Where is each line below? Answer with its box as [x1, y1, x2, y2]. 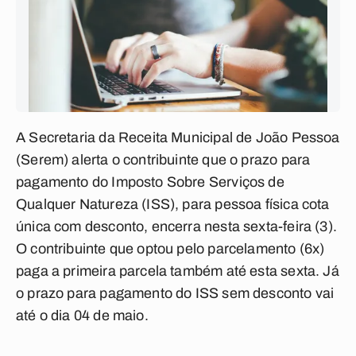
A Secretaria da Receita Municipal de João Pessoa [16, 130, 340, 145]
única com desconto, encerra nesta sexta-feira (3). [16, 219, 337, 234]
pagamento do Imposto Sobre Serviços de [16, 174, 284, 190]
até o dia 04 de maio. [16, 308, 149, 323]
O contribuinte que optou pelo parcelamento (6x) [16, 241, 325, 257]
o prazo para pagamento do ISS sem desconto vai [16, 285, 335, 301]
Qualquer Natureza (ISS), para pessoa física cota [16, 196, 330, 212]
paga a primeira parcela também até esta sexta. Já [16, 263, 339, 279]
